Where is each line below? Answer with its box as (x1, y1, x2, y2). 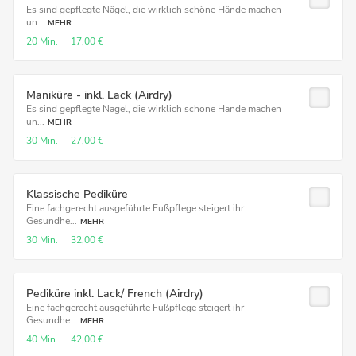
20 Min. (26, 35, 58, 48)
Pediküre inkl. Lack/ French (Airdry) (26, 286, 203, 301)
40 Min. (26, 333, 58, 346)
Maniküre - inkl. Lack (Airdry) (26, 87, 172, 103)
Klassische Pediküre (26, 187, 128, 202)
